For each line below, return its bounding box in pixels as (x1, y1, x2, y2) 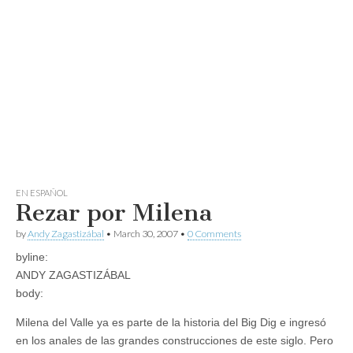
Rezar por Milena (16, 199, 212, 227)
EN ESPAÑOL (16, 188, 68, 198)
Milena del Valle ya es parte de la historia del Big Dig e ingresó (16, 316, 326, 329)
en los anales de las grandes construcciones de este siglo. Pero (16, 334, 333, 347)
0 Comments (188, 228, 241, 240)
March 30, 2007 (113, 228, 178, 240)
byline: (16, 251, 48, 263)
